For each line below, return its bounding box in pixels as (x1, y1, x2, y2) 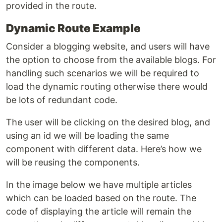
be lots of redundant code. (6, 95, 117, 105)
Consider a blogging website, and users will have (6, 41, 210, 52)
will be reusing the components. (6, 157, 140, 167)
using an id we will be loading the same (6, 130, 169, 141)
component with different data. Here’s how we (6, 144, 202, 154)
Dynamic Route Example (6, 21, 141, 35)
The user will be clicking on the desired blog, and (6, 117, 210, 127)
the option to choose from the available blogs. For (6, 55, 216, 65)
